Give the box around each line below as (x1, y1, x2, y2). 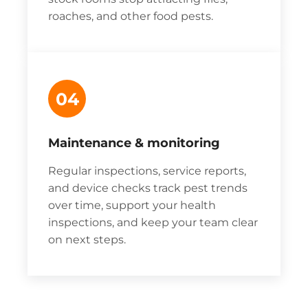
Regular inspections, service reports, (48, 164, 246, 178)
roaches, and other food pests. (48, 10, 213, 23)
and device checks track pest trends (48, 181, 247, 195)
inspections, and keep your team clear (48, 216, 258, 230)
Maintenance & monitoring (48, 135, 220, 151)
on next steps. (48, 233, 126, 247)
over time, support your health (48, 199, 216, 212)
